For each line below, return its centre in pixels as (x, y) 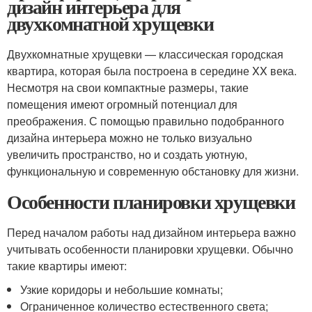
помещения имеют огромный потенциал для (122, 104)
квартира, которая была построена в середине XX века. (152, 71)
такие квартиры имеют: (67, 266)
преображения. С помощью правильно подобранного (146, 121)
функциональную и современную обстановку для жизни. (153, 171)
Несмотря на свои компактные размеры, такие (128, 87)
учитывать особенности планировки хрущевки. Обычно (150, 249)
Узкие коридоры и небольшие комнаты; (122, 289)
